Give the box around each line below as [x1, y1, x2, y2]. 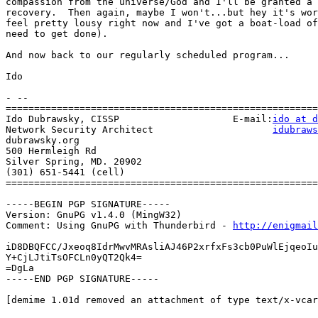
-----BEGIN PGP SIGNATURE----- [6, 199, 170, 210]
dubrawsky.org [6, 135, 79, 146]
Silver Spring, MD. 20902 [6, 156, 142, 168]
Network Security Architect [6, 124, 273, 136]
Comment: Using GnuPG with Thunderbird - [6, 220, 233, 231]
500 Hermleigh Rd [6, 146, 97, 157]
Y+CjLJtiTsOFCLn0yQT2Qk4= [6, 252, 142, 263]
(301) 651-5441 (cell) [6, 167, 125, 178]
